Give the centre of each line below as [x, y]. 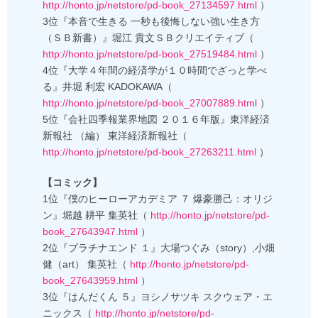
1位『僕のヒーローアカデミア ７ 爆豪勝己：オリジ [158, 199]
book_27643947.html [90, 232]
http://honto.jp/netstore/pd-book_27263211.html [149, 152]
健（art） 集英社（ [85, 264]
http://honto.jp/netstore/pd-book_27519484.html [150, 54]
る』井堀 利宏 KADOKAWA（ [108, 87]
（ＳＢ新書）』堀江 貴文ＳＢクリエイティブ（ [148, 38]
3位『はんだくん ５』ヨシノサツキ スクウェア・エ [158, 297]
